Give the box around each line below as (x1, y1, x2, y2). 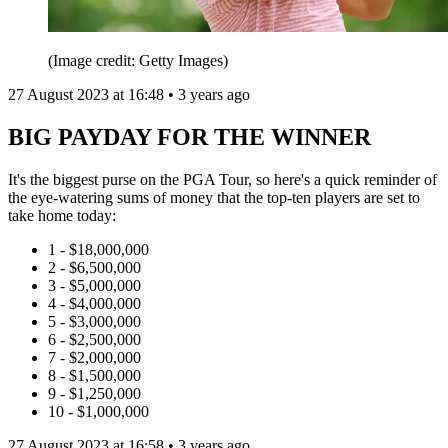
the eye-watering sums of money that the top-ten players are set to (8, 189, 420, 207)
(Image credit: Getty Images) (48, 52, 228, 70)
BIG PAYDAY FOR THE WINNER (8, 124, 371, 151)
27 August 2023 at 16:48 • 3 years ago (8, 86, 250, 104)
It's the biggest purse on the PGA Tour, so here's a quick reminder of (8, 171, 437, 189)
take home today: (8, 207, 116, 225)
